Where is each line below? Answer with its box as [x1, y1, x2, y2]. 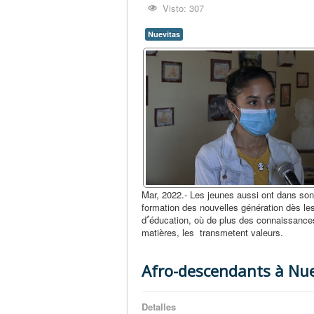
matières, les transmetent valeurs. [142, 225, 283, 239]
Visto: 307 [163, 1, 205, 15]
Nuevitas [148, 29, 180, 39]
